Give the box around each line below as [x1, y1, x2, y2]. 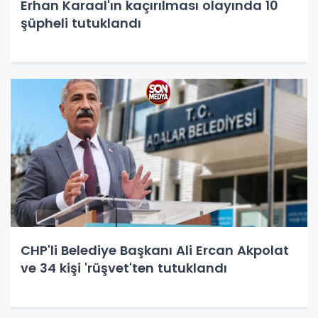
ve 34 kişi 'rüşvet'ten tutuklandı [21, 259, 227, 277]
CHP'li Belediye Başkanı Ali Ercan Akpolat [21, 241, 289, 259]
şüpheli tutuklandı [21, 14, 141, 32]
